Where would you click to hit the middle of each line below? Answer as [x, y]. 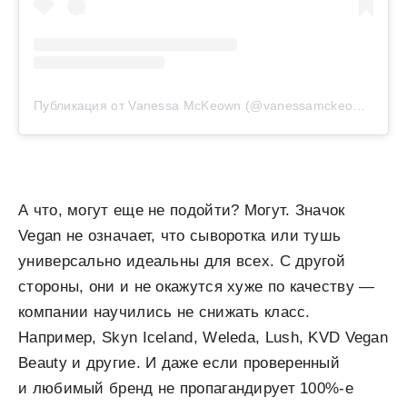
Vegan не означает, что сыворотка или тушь [180, 236]
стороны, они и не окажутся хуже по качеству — [197, 287]
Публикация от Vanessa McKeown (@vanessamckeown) [359, 106]
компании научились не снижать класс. [164, 313]
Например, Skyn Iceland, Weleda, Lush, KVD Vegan [203, 338]
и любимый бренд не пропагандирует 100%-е [186, 389]
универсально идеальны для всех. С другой [182, 262]
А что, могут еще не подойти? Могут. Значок [182, 211]
